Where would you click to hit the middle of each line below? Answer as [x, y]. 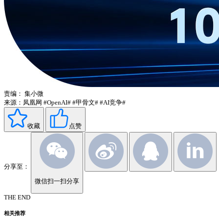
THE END [17, 197]
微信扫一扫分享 [57, 181]
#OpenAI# [57, 103]
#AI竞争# [113, 103]
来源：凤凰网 [23, 103]
